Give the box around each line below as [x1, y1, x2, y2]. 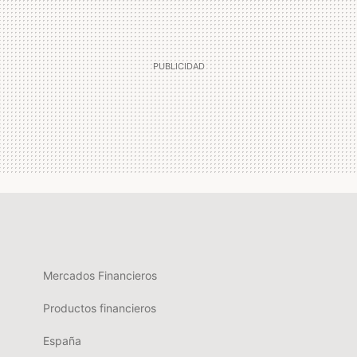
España [43, 334, 81, 348]
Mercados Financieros [43, 269, 157, 283]
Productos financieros [43, 301, 156, 316]
